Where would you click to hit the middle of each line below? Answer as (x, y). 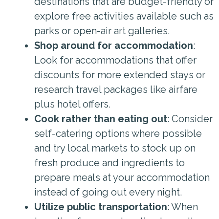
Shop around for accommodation (114, 45)
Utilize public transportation (101, 207)
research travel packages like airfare (116, 89)
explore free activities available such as (124, 16)
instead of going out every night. (108, 192)
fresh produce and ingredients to (109, 163)
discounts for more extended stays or (120, 75)
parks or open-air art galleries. (102, 31)
